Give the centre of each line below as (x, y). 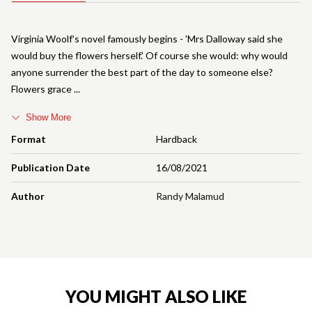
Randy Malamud (190, 196)
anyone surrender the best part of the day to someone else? (142, 72)
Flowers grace (42, 89)
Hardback (177, 139)
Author (28, 196)
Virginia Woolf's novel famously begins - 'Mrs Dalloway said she (147, 39)
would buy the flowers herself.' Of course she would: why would (149, 56)
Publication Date (50, 168)
